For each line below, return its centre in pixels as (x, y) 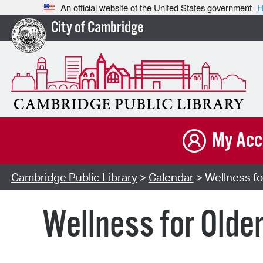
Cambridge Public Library (74, 178)
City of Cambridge (97, 28)
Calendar (171, 178)
